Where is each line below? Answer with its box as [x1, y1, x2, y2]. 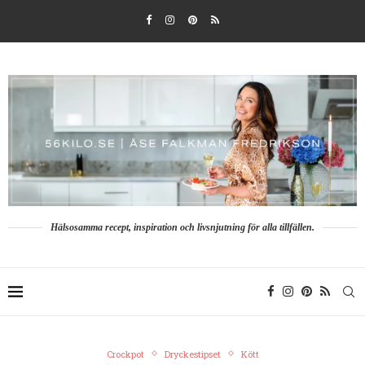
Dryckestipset [164, 347, 221, 360]
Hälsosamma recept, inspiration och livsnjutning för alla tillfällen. [51, 221, 314, 233]
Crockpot [106, 347, 144, 360]
